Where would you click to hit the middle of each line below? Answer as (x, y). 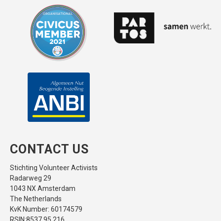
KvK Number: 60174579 (46, 209)
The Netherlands (36, 199)
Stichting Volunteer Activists (54, 168)
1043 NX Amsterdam (43, 189)
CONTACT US (49, 149)
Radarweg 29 (31, 178)
